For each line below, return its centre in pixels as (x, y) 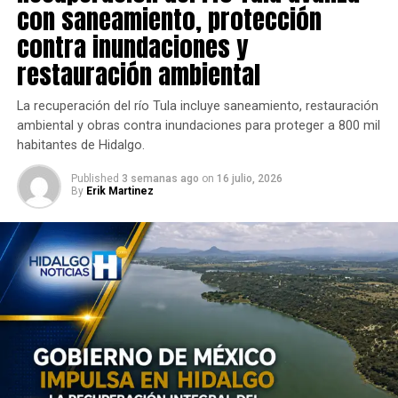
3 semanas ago (160, 178)
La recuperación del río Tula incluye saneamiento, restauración (197, 106)
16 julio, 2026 (249, 178)
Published (95, 178)
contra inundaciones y (132, 46)
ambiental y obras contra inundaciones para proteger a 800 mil (198, 125)
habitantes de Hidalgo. (80, 145)
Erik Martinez (119, 191)
